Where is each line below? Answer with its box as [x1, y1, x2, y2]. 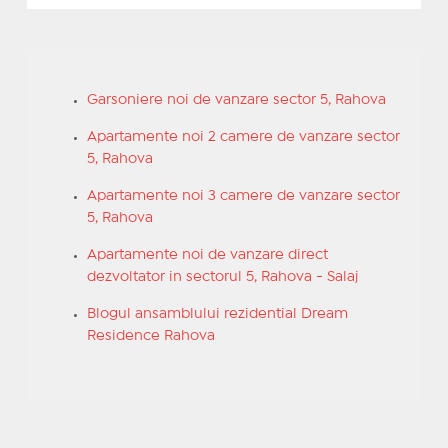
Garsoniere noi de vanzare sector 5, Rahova [86, 93, 386, 106]
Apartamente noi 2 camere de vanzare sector [86, 130, 400, 143]
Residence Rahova [86, 329, 215, 342]
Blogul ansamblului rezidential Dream [86, 307, 348, 320]
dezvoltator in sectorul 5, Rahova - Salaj [86, 270, 358, 283]
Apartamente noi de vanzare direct [86, 248, 328, 261]
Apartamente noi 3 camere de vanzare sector [86, 189, 400, 202]
